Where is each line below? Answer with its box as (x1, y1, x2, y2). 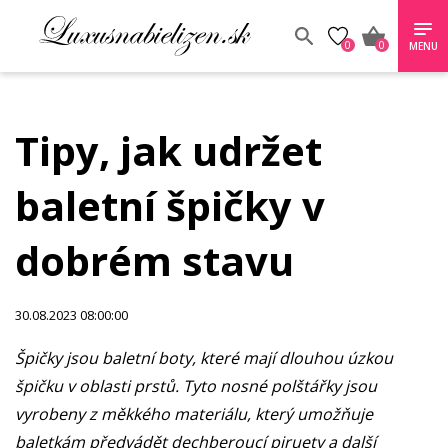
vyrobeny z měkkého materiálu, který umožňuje (15, 403, 373, 425)
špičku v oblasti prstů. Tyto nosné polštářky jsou (15, 375, 377, 397)
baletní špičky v (15, 178, 325, 233)
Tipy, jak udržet (15, 123, 322, 178)
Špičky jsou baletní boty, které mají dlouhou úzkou (15, 347, 393, 369)
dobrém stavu (15, 233, 304, 288)
